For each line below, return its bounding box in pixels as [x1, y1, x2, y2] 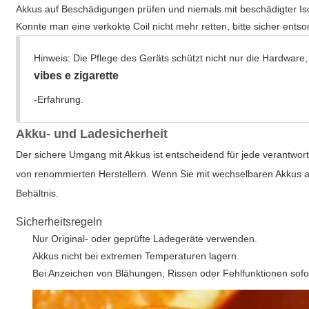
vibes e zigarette [34, 70, 119, 81]
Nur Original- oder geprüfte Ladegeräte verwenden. [32, 233, 258, 244]
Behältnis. [16, 188, 59, 199]
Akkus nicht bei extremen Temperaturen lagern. [32, 250, 240, 261]
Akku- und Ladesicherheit [16, 127, 168, 141]
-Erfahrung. [34, 94, 84, 105]
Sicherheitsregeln [16, 216, 103, 228]
